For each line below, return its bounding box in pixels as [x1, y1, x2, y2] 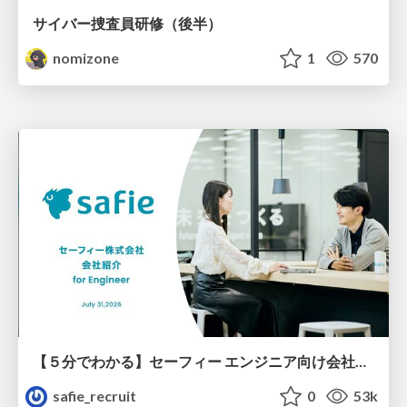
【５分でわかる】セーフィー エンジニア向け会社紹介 [355, 352, 366, 371]
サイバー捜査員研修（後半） [33, 14, 222, 32]
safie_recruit [50, 387, 137, 405]
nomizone [50, 48, 120, 66]
